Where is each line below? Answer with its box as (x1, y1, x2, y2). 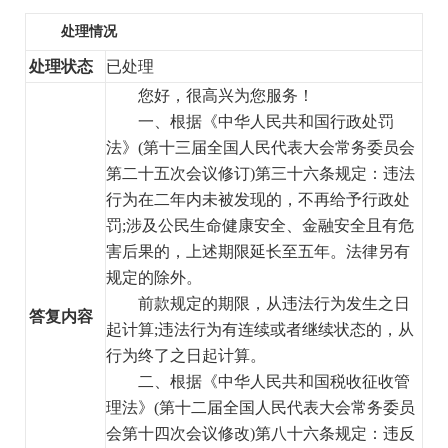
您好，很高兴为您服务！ (138, 86, 314, 104)
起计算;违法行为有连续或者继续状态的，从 (106, 320, 414, 338)
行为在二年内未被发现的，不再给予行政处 (106, 190, 410, 208)
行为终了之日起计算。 (106, 346, 266, 364)
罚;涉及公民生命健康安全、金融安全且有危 (106, 216, 414, 234)
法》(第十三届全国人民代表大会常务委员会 (106, 138, 415, 156)
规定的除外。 (106, 268, 202, 286)
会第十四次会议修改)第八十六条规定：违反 (106, 424, 415, 442)
